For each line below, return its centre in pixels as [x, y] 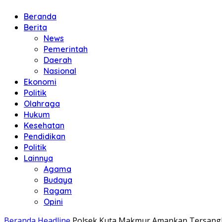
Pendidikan [45, 136]
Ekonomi [40, 82]
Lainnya [38, 158]
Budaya [58, 180]
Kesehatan [44, 125]
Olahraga [42, 104]
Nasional [60, 71]
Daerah [58, 60]
